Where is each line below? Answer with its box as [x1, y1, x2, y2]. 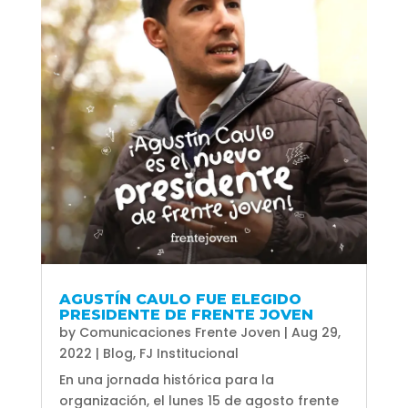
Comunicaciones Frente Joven [78, 322, 280, 342]
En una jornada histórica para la [58, 370, 274, 389]
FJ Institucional [138, 343, 239, 362]
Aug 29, [291, 322, 341, 342]
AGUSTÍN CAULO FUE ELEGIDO [58, 290, 301, 308]
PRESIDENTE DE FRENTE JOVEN [58, 305, 313, 323]
